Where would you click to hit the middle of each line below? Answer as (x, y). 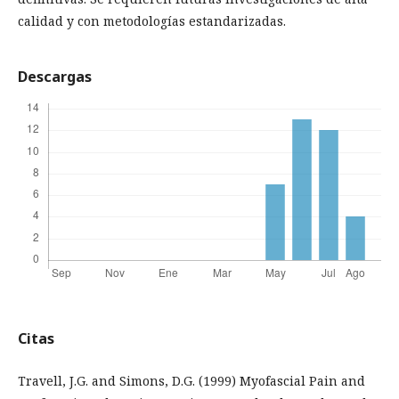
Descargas (55, 77)
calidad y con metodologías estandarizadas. (152, 21)
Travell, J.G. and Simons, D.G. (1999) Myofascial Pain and (191, 381)
